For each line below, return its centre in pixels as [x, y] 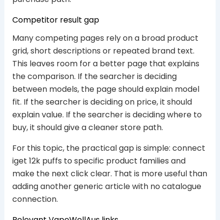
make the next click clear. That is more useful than [110, 173]
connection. [35, 199]
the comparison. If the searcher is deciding [94, 76]
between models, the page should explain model [106, 89]
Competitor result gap [55, 20]
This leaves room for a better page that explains [106, 63]
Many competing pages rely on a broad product [105, 38]
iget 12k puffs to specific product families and [99, 161]
